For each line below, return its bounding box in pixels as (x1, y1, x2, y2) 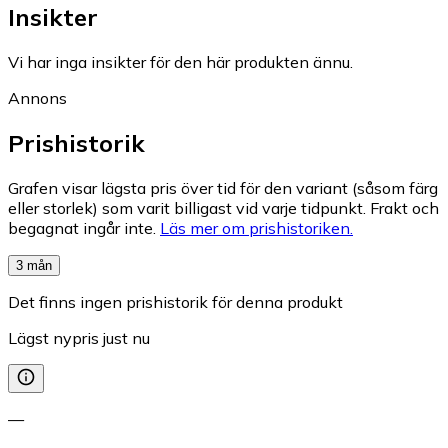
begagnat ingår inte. (8, 217, 156, 238)
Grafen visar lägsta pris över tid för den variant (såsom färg (8, 177, 438, 198)
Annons (8, 87, 67, 108)
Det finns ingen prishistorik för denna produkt (8, 291, 343, 312)
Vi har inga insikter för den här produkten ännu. (8, 51, 353, 72)
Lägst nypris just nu (8, 327, 150, 348)
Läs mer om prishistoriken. (160, 217, 353, 238)
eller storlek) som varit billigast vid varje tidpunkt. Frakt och (8, 197, 439, 218)
